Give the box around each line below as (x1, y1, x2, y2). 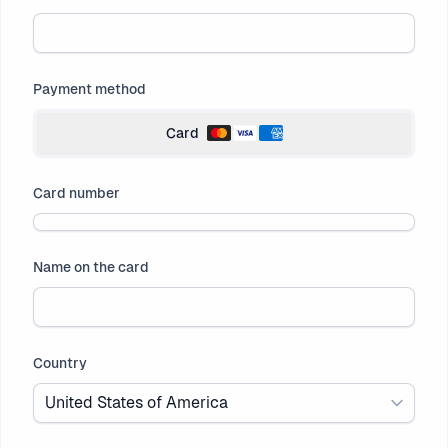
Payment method (33, 81, 146, 97)
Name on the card (33, 259, 149, 275)
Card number (33, 185, 120, 201)
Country (33, 355, 87, 371)
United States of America (45, 393, 228, 412)
